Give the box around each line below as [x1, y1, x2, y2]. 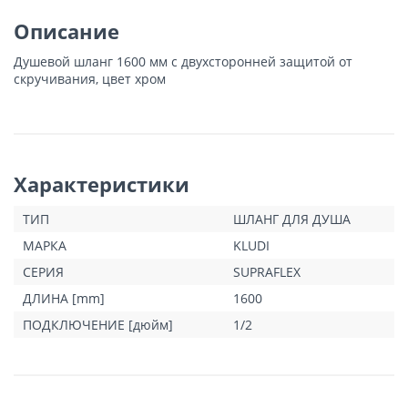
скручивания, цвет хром [14, 69, 166, 87]
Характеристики [14, 169, 189, 198]
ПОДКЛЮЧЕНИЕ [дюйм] [23, 315, 173, 333]
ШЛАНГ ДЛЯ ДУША [233, 209, 351, 228]
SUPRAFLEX [233, 262, 301, 280]
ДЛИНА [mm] [23, 289, 105, 307]
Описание [14, 16, 119, 45]
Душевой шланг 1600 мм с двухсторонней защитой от [14, 52, 352, 70]
